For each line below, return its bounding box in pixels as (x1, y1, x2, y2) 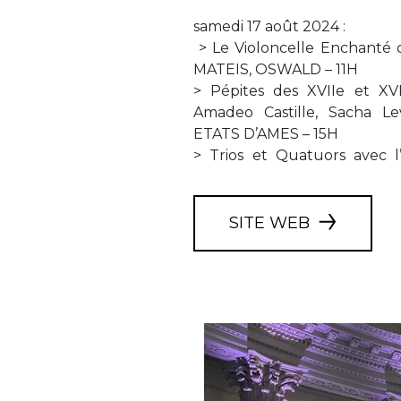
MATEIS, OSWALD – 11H (193, 61, 358, 78)
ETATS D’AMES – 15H (193, 125, 342, 142)
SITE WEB (229, 213, 310, 233)
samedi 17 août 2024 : (193, 18, 346, 35)
